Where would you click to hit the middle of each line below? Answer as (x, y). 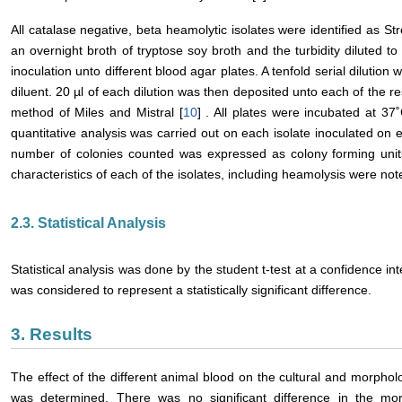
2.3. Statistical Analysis (88, 223)
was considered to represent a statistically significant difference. (191, 290)
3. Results (52, 334)
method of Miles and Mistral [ (97, 112)
